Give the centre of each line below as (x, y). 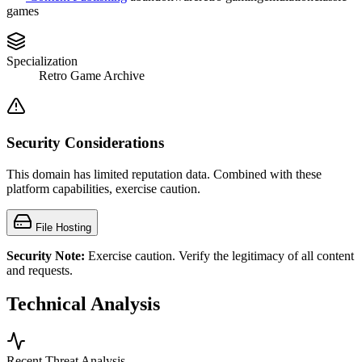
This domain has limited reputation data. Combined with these (164, 174)
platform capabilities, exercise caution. (103, 188)
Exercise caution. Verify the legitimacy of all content (219, 255)
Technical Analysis (83, 304)
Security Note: (46, 255)
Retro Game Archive (92, 76)
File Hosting (63, 227)
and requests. (40, 270)
